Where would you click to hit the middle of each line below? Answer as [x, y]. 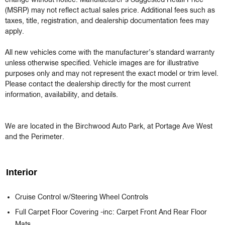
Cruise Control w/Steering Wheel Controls [82, 198]
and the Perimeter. [35, 137]
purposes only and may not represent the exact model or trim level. [112, 74]
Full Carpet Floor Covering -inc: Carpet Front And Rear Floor [111, 213]
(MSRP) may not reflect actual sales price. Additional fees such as [110, 11]
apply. [15, 32]
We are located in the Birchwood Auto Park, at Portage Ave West [109, 127]
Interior [22, 173]
